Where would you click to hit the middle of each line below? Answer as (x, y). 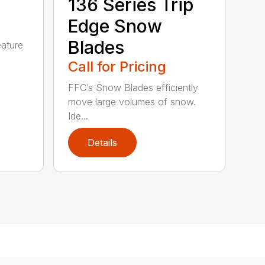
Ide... (78, 116)
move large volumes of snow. (132, 102)
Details (103, 143)
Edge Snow (115, 26)
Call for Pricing (117, 67)
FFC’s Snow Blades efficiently (133, 88)
